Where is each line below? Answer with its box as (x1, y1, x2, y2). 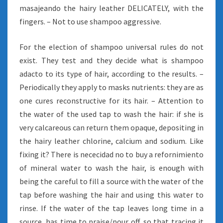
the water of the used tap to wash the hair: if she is (19, 109, 204, 119)
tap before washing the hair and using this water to (19, 190, 204, 200)
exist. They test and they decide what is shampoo (19, 55, 204, 65)
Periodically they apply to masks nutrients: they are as (19, 82, 204, 92)
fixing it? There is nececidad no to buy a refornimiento (19, 149, 204, 159)
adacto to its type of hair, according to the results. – (19, 69, 204, 79)
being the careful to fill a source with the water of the (19, 176, 204, 186)
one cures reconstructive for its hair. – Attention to (19, 96, 204, 106)
